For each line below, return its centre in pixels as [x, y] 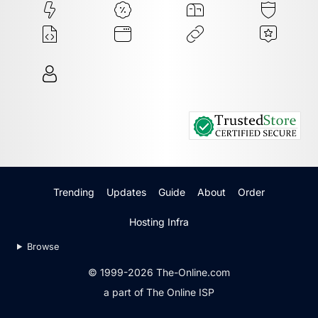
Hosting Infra [159, 221]
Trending [74, 192]
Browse [43, 246]
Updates [127, 192]
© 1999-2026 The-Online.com [159, 273]
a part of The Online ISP [159, 292]
